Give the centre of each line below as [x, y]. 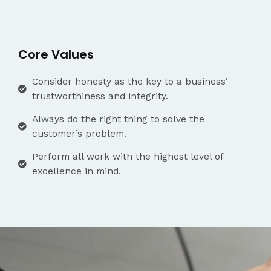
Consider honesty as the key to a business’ [129, 81]
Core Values [56, 54]
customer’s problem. [79, 133]
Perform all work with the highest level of [127, 156]
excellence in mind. [76, 171]
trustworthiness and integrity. [100, 96]
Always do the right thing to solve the [118, 119]
